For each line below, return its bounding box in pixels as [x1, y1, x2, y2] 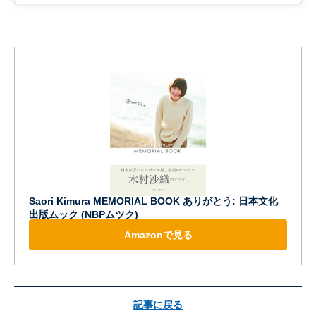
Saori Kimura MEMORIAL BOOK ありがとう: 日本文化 [29, 195, 278, 207]
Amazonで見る [123, 229, 193, 241]
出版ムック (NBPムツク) [29, 208, 138, 220]
